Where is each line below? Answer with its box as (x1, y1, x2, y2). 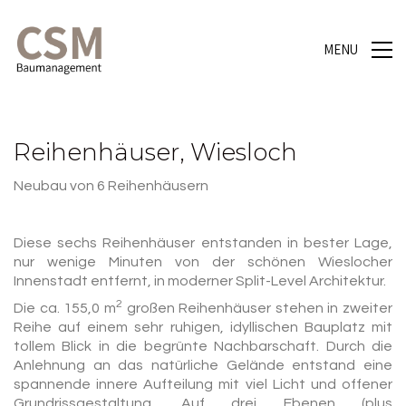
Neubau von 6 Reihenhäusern (14, 178, 208, 193)
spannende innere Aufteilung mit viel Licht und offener (14, 377, 392, 391)
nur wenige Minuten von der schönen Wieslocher (14, 254, 392, 269)
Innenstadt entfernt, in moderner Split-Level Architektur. (14, 273, 386, 288)
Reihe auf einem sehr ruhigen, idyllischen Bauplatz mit (14, 320, 392, 334)
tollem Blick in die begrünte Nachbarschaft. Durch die (14, 339, 392, 353)
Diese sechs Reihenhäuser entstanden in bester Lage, (14, 235, 392, 250)
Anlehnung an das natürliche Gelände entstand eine (14, 358, 392, 372)
